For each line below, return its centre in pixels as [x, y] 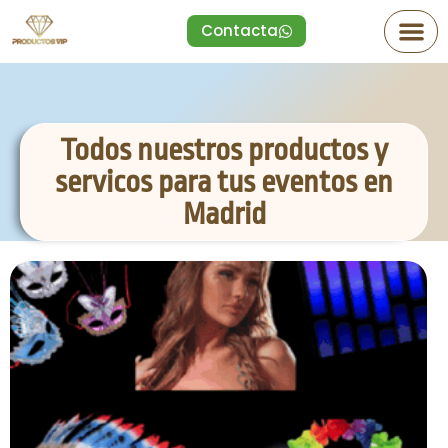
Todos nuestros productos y [224, 149]
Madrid [224, 213]
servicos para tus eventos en [224, 181]
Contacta [239, 31]
